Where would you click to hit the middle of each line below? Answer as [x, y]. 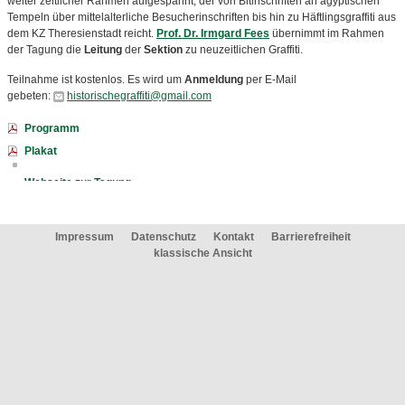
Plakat [41, 151]
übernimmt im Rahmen [327, 33]
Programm [52, 128]
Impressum [84, 237]
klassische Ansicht [202, 253]
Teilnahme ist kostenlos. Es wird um [96, 80]
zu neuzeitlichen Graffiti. [243, 50]
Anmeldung [214, 80]
